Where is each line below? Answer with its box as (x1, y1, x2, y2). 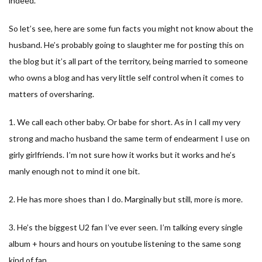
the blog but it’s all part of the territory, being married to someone (9, 56, 248, 66)
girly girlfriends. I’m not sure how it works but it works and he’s (9, 149, 236, 160)
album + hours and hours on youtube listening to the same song (9, 238, 241, 249)
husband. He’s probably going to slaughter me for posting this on (9, 39, 244, 50)
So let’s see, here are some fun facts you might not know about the (9, 23, 253, 33)
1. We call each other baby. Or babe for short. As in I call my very (9, 116, 240, 127)
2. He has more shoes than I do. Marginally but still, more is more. (9, 194, 243, 204)
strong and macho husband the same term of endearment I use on (9, 133, 250, 143)
